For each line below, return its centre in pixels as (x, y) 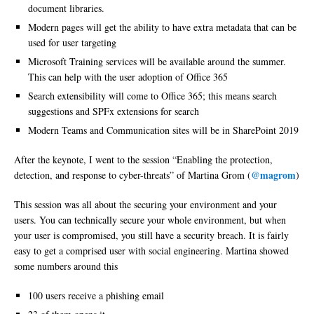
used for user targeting (72, 43)
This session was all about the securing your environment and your (145, 205)
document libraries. (66, 8)
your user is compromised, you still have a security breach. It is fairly (151, 235)
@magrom (273, 175)
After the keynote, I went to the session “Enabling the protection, (143, 160)
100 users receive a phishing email (96, 296)
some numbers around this (66, 266)
